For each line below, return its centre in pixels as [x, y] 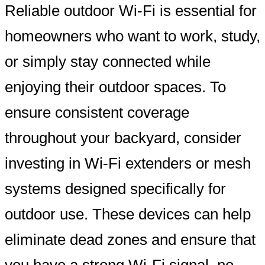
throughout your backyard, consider [123, 138]
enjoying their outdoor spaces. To [115, 87]
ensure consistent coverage [97, 112]
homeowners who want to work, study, [132, 36]
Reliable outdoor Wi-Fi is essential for [131, 10]
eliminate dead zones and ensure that [130, 239]
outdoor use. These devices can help [128, 214]
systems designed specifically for [115, 188]
